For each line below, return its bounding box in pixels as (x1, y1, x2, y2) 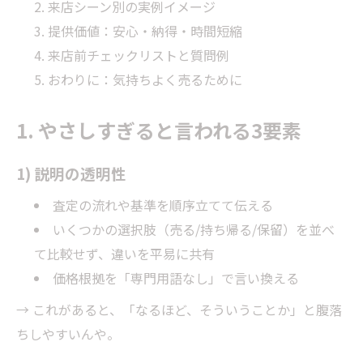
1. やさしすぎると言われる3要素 (16, 115, 301, 144)
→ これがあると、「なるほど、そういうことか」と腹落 (16, 300, 342, 320)
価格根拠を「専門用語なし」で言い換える (53, 267, 300, 288)
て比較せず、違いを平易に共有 (34, 243, 216, 263)
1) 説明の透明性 (16, 162, 126, 184)
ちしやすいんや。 (16, 324, 120, 344)
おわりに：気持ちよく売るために (48, 69, 243, 89)
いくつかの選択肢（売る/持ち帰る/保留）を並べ (53, 219, 335, 239)
